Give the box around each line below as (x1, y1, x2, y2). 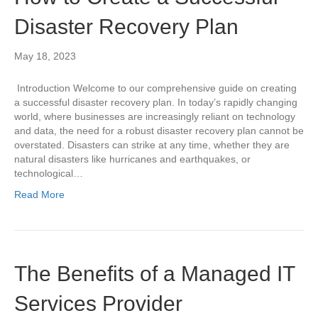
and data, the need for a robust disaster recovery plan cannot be (14, 125, 304, 136)
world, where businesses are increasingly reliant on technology (14, 111, 295, 122)
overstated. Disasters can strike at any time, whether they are (14, 139, 290, 150)
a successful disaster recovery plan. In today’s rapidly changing (14, 97, 297, 108)
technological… (14, 168, 83, 179)
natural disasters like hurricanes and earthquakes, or (14, 153, 251, 165)
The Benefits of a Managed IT (14, 262, 295, 285)
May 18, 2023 (14, 50, 76, 62)
